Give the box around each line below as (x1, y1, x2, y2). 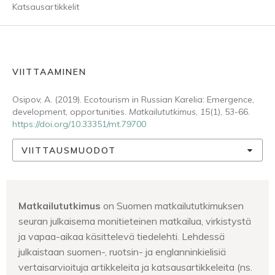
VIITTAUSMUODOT (21, 144, 116, 156)
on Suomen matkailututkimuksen (103, 199, 244, 212)
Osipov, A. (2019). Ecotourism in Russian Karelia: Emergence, (12, 94, 254, 105)
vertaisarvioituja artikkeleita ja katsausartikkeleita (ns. (18, 261, 252, 273)
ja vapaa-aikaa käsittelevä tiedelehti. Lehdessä (18, 230, 225, 242)
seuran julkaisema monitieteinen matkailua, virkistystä (18, 215, 251, 227)
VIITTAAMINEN (12, 66, 87, 77)
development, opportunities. (12, 106, 129, 117)
